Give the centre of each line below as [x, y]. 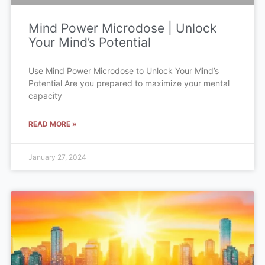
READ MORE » [52, 124]
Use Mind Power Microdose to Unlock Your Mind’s [123, 71]
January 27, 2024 [57, 157]
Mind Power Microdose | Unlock [122, 28]
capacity [45, 96]
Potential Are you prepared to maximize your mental [129, 83]
